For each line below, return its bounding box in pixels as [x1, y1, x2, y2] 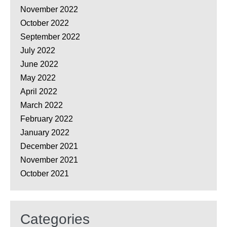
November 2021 [20, 156, 78, 165]
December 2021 [20, 142, 78, 151]
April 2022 [20, 87, 57, 96]
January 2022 [20, 128, 69, 137]
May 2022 [20, 73, 56, 83]
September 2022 [20, 32, 80, 42]
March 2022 [20, 101, 63, 110]
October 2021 [20, 169, 69, 178]
